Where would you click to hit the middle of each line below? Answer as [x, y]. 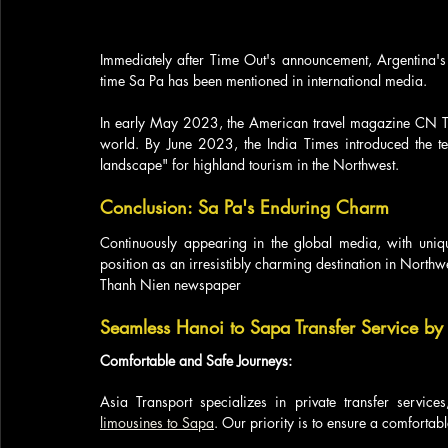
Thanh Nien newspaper [170, 285]
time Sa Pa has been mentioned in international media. [265, 81]
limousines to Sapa [157, 423]
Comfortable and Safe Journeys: [196, 361]
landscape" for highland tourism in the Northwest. [249, 165]
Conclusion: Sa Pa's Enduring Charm [244, 207]
